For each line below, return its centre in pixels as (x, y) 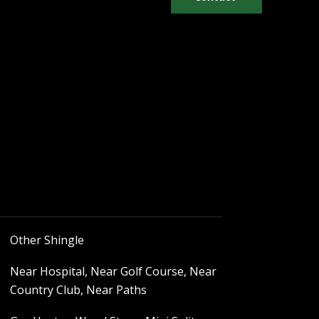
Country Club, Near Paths (78, 290)
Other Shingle (47, 240)
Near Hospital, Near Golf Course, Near (113, 271)
